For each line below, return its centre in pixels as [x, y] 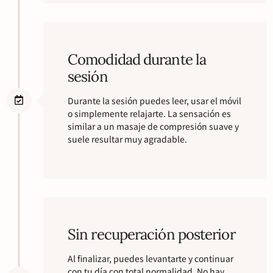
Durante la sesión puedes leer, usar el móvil [154, 100]
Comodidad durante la [137, 59]
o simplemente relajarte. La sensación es [149, 113]
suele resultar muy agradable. [127, 139]
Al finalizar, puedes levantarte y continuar [151, 259]
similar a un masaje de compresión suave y [153, 126]
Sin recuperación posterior [151, 235]
